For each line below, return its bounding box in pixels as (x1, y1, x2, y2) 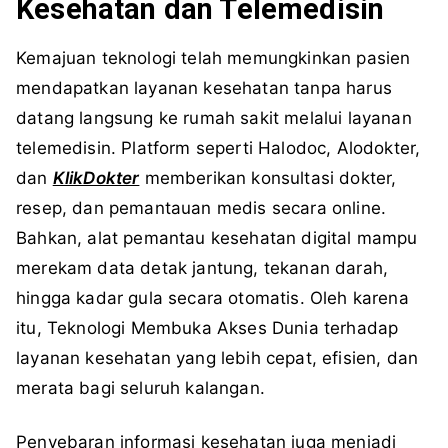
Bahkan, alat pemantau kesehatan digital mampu (16, 228, 418, 249)
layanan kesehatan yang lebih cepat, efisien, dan (16, 348, 419, 369)
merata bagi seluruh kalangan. (16, 378, 265, 399)
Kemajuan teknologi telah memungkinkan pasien (16, 48, 411, 69)
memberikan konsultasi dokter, (139, 168, 397, 189)
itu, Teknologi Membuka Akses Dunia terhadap (16, 318, 399, 339)
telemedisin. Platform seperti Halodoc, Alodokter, (16, 138, 421, 159)
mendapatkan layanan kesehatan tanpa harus (16, 78, 392, 99)
